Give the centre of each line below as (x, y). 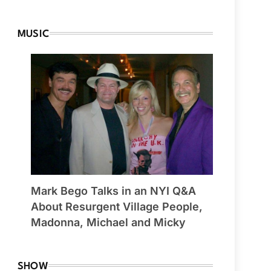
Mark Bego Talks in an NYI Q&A (113, 191)
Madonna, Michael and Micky (108, 223)
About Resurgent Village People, (116, 207)
